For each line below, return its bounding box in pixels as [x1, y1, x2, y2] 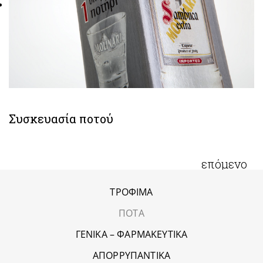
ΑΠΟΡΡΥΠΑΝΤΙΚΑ [92, 248, 171, 262]
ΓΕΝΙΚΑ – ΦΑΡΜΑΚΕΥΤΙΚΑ [75, 227, 188, 241]
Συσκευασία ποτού [9, 110, 113, 126]
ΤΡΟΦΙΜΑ [110, 185, 153, 198]
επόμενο [201, 156, 247, 171]
